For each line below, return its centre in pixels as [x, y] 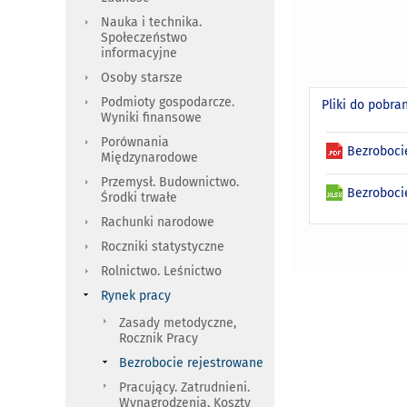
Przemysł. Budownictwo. [170, 183]
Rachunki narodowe [158, 223]
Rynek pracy [136, 296]
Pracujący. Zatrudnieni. [184, 388]
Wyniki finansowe [151, 118]
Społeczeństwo [144, 38]
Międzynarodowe [149, 158]
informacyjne [139, 54]
